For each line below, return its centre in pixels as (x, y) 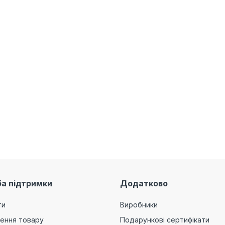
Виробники (139, 205)
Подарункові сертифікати (165, 220)
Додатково (144, 183)
